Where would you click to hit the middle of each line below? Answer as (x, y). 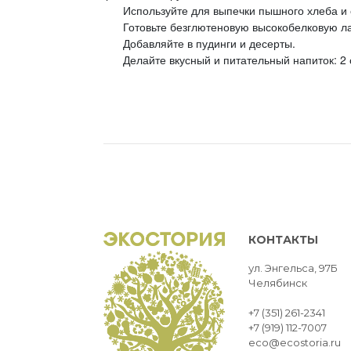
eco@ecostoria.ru (295, 342)
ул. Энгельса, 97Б (293, 268)
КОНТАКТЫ (283, 239)
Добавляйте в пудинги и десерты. (209, 43)
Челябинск (278, 282)
